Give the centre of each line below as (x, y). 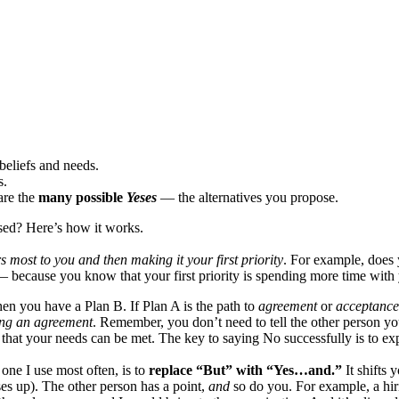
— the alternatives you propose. (248, 198)
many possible (82, 198)
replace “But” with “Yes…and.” (245, 370)
